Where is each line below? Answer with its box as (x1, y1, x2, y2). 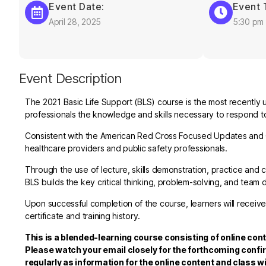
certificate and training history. (25, 211, 141, 221)
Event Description (19, 71, 122, 87)
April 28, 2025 (49, 17, 102, 27)
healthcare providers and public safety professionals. (25, 143, 227, 154)
